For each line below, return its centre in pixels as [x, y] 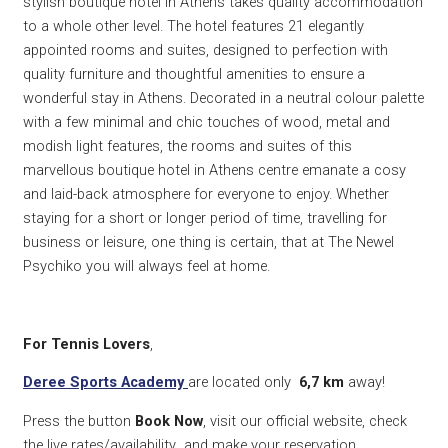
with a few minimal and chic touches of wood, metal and [206, 122]
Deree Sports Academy [103, 382]
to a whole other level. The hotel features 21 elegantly [193, 26]
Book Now [169, 420]
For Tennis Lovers [86, 343]
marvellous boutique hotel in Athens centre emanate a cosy [214, 170]
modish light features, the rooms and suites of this [187, 146]
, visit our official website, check [305, 420]
